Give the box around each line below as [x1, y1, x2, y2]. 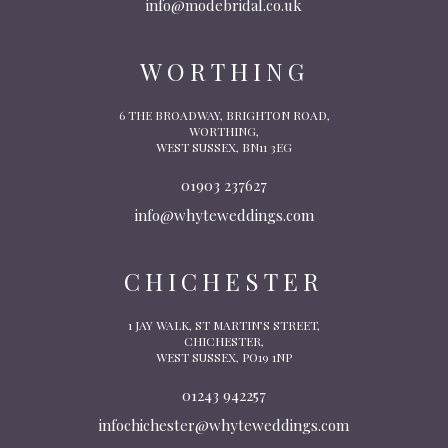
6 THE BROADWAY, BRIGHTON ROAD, [118, 106, 330, 123]
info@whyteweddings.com [134, 204, 314, 225]
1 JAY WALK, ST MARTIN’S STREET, [128, 316, 320, 333]
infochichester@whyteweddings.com [99, 414, 349, 435]
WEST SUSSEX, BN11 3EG [156, 138, 292, 155]
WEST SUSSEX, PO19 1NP [156, 348, 292, 365]
